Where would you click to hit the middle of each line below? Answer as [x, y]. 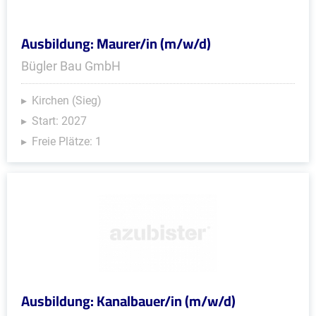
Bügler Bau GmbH [71, 66]
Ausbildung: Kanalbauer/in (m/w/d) [128, 301]
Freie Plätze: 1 [67, 141]
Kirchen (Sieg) [67, 101]
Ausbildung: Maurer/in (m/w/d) [116, 43]
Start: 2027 [59, 121]
